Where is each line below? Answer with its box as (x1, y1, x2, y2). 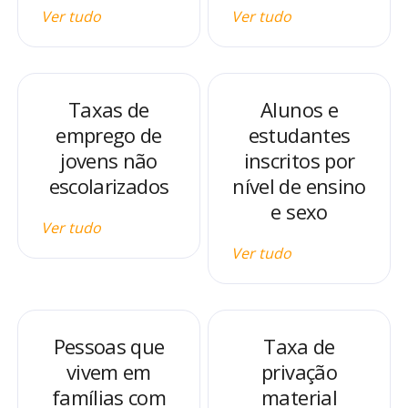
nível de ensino (232, 172, 366, 199)
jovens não (60, 147, 158, 174)
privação (261, 358, 337, 385)
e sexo (270, 198, 328, 225)
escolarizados (48, 172, 169, 199)
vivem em (66, 358, 151, 385)
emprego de (56, 121, 162, 148)
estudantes (248, 121, 351, 148)
